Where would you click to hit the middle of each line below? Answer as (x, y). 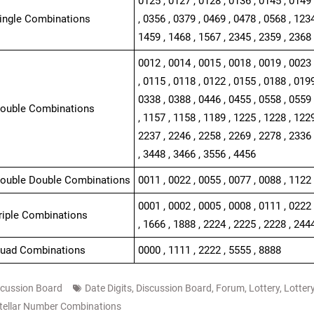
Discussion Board (173, 288)
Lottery (264, 288)
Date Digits (108, 288)
